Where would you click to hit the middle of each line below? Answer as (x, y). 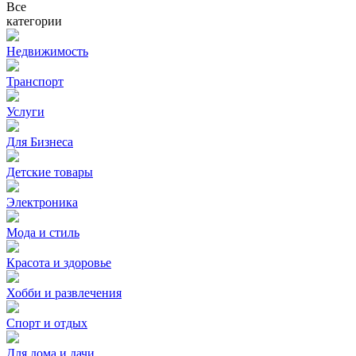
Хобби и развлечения (64, 293)
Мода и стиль (43, 232)
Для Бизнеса (40, 142)
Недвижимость (47, 51)
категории (34, 21)
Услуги (25, 112)
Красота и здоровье (59, 263)
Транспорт (35, 81)
